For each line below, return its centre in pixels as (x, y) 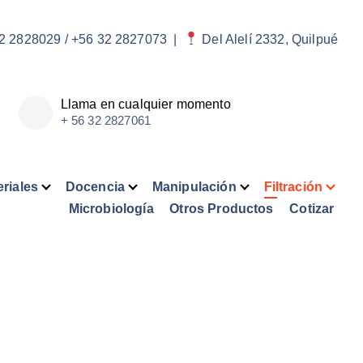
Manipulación (194, 187)
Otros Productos (222, 209)
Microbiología (111, 209)
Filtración (293, 187)
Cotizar (312, 209)
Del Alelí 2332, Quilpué (268, 39)
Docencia (95, 187)
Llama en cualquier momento (145, 104)
